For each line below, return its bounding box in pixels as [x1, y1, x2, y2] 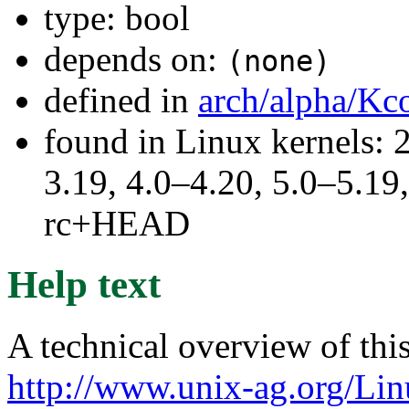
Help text [7, 262, 161, 306]
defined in [44, 79, 198, 120]
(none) [226, 44, 330, 78]
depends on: [44, 38, 226, 79]
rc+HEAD [44, 203, 190, 243]
